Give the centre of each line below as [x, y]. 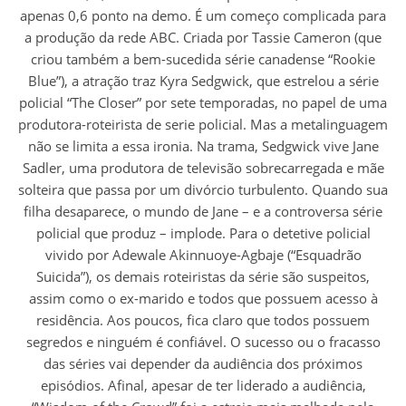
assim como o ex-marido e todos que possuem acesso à [203, 299]
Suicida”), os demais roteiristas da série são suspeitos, [203, 277]
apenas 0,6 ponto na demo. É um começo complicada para [203, 16]
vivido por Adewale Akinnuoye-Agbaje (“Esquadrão [203, 255]
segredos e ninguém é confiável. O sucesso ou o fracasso [203, 342]
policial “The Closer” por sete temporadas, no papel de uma [203, 103]
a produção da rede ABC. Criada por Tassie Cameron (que [203, 38]
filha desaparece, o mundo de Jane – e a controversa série [203, 212]
